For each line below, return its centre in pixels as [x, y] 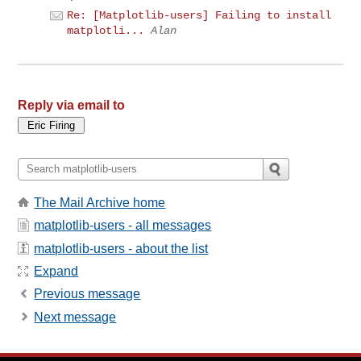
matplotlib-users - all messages [123, 226]
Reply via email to [72, 105]
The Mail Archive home [100, 202]
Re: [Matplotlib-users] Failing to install [199, 15]
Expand [56, 272]
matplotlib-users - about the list [121, 248]
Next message [75, 317]
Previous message [87, 294]
